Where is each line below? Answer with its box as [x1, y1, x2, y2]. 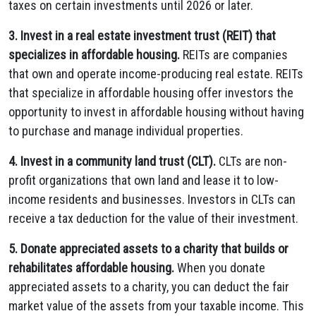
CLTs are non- [216, 154, 287, 169]
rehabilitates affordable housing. [8, 260, 174, 275]
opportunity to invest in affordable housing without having [8, 104, 304, 119]
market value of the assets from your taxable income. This [8, 298, 304, 313]
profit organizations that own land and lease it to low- [8, 173, 279, 188]
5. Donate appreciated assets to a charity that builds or [8, 241, 288, 256]
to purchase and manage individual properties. [8, 123, 243, 138]
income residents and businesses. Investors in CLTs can [8, 192, 296, 207]
